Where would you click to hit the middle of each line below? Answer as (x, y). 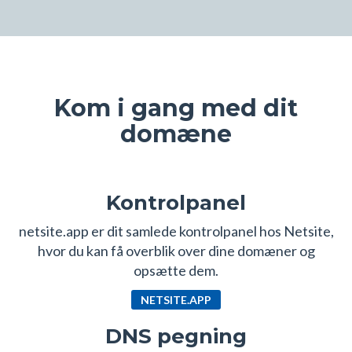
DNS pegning (176, 336)
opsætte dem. (176, 270)
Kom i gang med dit (176, 108)
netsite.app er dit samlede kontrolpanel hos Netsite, (176, 231)
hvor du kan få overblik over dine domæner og (176, 251)
